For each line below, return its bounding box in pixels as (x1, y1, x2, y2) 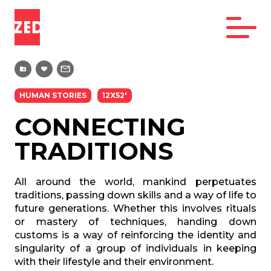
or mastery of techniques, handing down (15, 216, 256, 227)
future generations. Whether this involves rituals (15, 203, 256, 214)
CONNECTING (15, 112, 186, 142)
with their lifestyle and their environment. (15, 256, 214, 267)
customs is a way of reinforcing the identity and (15, 229, 256, 241)
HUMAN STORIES (19, 91, 87, 100)
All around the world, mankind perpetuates (15, 176, 256, 188)
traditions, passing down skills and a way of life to (15, 189, 256, 201)
